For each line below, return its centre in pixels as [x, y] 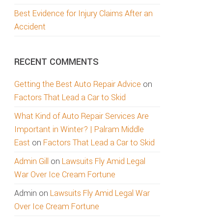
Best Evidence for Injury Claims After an [83, 14]
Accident [30, 27]
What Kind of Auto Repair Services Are [82, 116]
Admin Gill [31, 161]
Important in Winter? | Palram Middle [79, 129]
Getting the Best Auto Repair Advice [78, 84]
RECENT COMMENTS [56, 62]
